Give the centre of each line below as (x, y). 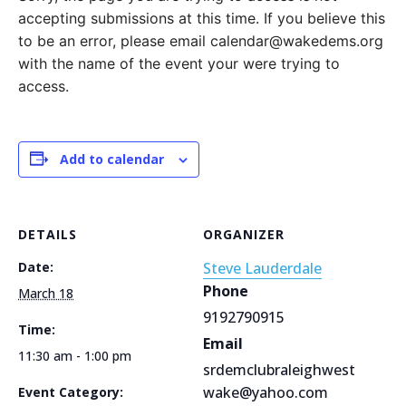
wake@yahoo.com (266, 392)
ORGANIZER (244, 234)
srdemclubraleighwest (279, 369)
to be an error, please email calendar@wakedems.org (201, 40)
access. (43, 86)
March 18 (46, 293)
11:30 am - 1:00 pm (75, 355)
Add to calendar (112, 159)
